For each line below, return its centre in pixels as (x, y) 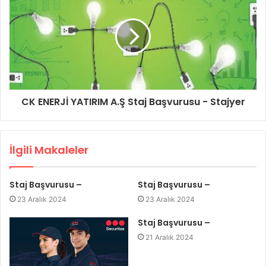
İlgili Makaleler (49, 150)
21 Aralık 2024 (170, 237)
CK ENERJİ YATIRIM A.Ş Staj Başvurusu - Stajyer (133, 102)
